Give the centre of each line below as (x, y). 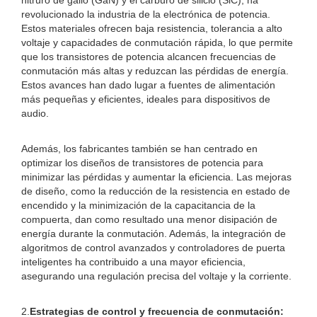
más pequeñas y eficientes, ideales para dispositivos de (146, 99)
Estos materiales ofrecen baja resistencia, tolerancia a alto (152, 28)
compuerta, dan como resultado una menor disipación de (149, 219)
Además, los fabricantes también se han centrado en (139, 149)
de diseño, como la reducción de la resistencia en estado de (156, 191)
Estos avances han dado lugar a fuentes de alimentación (148, 85)
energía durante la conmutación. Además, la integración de (154, 234)
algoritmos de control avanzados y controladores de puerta (153, 248)
